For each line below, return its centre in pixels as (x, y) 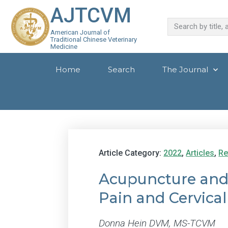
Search (121, 69)
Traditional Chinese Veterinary (94, 39)
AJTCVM (91, 16)
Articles (200, 153)
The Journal (185, 69)
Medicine (64, 47)
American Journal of (80, 32)
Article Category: (131, 153)
